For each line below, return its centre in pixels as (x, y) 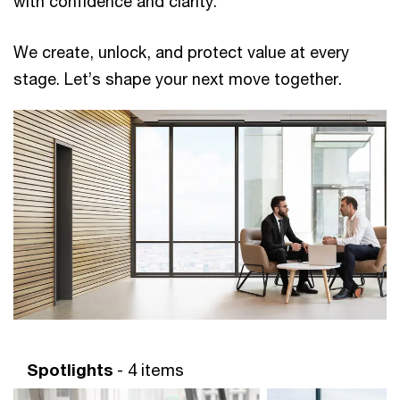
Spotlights (70, 370)
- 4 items (150, 370)
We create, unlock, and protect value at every (181, 52)
